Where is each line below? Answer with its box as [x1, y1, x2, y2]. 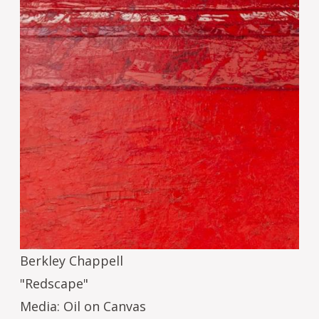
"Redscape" [20, 274, 88, 292]
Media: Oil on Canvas [20, 297, 146, 315]
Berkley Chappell [20, 251, 123, 269]
